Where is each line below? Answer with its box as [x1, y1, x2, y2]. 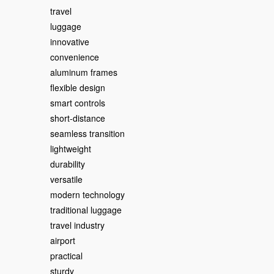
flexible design [50, 81, 105, 94]
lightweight [50, 143, 91, 155]
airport [50, 234, 75, 246]
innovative [50, 35, 89, 48]
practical [50, 250, 83, 262]
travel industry [50, 219, 105, 231]
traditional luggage [50, 204, 122, 216]
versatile [50, 173, 83, 185]
